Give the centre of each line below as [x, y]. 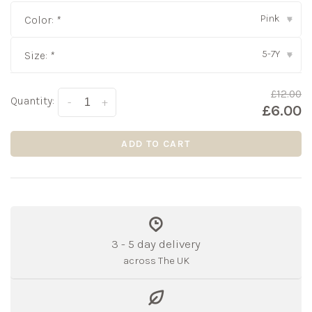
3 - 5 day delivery [156, 244]
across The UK [156, 261]
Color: [40, 20]
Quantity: [32, 101]
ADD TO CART [156, 144]
